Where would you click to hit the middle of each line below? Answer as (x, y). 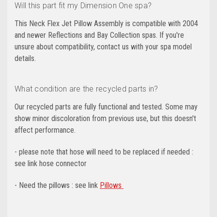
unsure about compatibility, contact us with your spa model (103, 47)
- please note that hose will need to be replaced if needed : (104, 152)
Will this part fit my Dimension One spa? (83, 6)
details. (25, 59)
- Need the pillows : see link (57, 186)
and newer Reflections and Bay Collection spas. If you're (99, 35)
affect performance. (45, 130)
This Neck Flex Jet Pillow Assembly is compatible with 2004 (106, 24)
